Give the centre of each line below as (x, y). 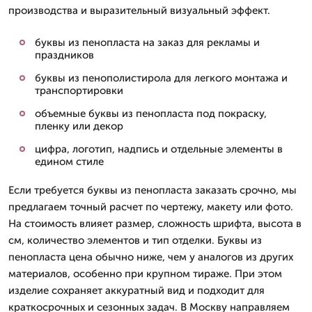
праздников (64, 55)
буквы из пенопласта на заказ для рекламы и (147, 42)
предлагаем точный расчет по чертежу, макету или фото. (151, 207)
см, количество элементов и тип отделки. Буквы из (135, 240)
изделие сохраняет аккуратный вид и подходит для (136, 290)
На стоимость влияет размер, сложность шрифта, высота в (155, 224)
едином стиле (69, 162)
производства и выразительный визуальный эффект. (139, 10)
